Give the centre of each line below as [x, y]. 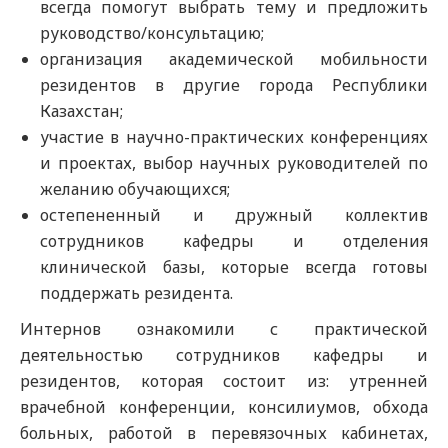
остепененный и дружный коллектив [234, 215]
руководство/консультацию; [152, 33]
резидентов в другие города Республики [234, 85]
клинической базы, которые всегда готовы [234, 267]
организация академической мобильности [234, 59]
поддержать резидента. [136, 293]
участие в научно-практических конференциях [234, 137]
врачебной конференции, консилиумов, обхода [224, 407]
